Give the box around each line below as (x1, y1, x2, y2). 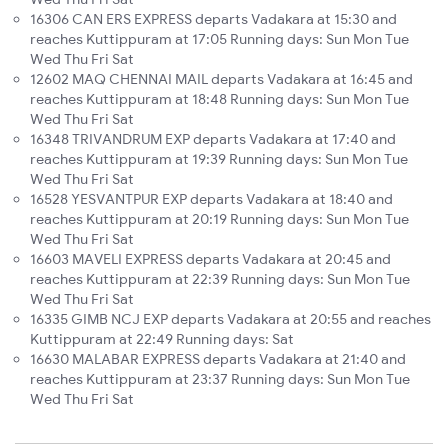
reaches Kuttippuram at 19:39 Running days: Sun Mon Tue (30, 150, 408, 169)
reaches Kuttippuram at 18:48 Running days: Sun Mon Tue (30, 90, 409, 109)
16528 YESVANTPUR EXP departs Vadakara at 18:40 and (30, 190, 393, 209)
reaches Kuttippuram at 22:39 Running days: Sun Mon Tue (30, 270, 410, 289)
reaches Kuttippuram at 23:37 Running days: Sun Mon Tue (30, 370, 410, 389)
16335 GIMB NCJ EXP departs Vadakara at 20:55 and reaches (30, 310, 431, 329)
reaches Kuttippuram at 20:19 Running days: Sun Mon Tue (30, 210, 409, 229)
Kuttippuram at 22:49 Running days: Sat (30, 330, 294, 349)
